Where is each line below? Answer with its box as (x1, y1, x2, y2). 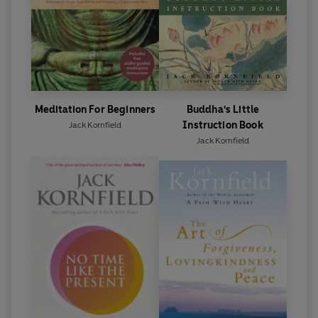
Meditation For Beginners (34, 103, 156, 116)
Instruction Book (182, 119, 263, 131)
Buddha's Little (186, 103, 260, 116)
